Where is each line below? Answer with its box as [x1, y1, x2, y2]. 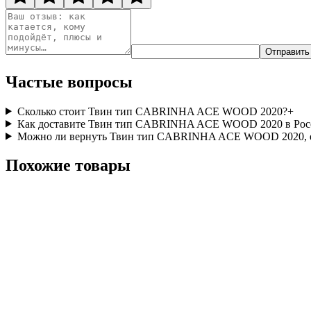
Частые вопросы [6, 72, 133, 91]
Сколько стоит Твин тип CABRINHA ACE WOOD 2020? [17, 105, 287, 117]
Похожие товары [6, 156, 131, 175]
